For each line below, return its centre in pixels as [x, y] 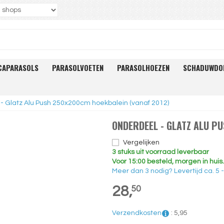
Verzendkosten [136, 213]
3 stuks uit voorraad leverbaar [160, 152]
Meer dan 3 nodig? [143, 171]
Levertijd [189, 171]
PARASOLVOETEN [78, 67]
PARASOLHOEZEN [143, 67]
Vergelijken [141, 142]
